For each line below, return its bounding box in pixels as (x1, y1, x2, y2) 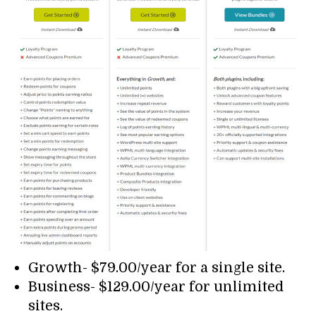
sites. (28, 297, 63, 314)
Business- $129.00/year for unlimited (28, 278, 284, 295)
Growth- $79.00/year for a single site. (28, 259, 285, 276)
